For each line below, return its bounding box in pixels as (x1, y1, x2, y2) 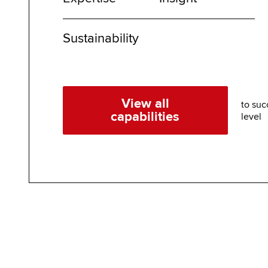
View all (121, 95, 169, 112)
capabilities (111, 108, 180, 125)
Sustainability (63, 31, 139, 47)
